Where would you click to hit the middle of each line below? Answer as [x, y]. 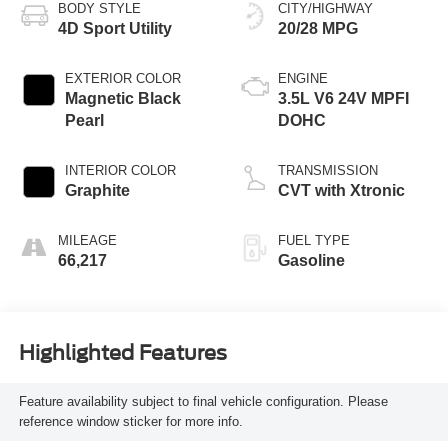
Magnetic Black [122, 99]
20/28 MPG [318, 29]
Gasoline [311, 261]
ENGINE [303, 79]
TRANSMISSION [328, 171]
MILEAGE [87, 241]
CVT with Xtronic [341, 191]
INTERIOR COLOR [120, 171]
